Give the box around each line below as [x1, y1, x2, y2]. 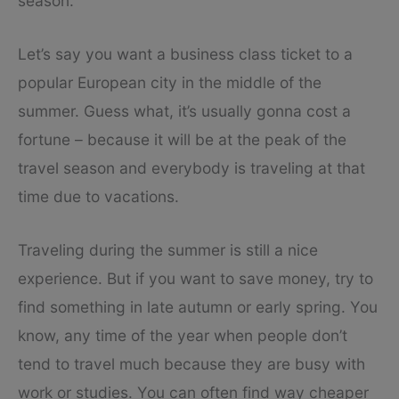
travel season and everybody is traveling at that [18, 158, 365, 177]
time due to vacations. [18, 186, 179, 206]
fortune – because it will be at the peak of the [18, 129, 346, 149]
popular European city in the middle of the [18, 72, 322, 92]
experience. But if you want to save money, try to [18, 268, 373, 288]
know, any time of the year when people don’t [18, 325, 347, 345]
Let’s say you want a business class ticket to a [18, 44, 353, 63]
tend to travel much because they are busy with [18, 354, 365, 373]
